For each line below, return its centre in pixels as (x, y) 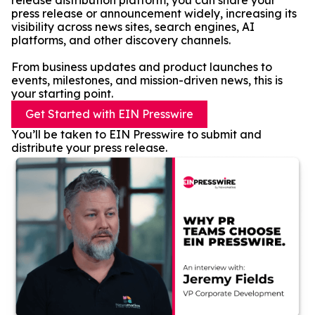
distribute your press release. (89, 148)
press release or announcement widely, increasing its (154, 13)
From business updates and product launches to (142, 67)
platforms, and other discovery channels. (121, 40)
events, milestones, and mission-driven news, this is (147, 80)
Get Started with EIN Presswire (109, 114)
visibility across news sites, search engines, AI (133, 27)
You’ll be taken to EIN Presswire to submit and (136, 134)
